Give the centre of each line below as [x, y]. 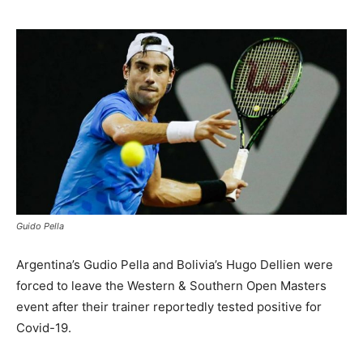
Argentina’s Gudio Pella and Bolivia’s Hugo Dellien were [175, 265]
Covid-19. [44, 328]
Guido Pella [40, 226]
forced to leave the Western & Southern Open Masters [171, 286]
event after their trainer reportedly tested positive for [169, 307]
